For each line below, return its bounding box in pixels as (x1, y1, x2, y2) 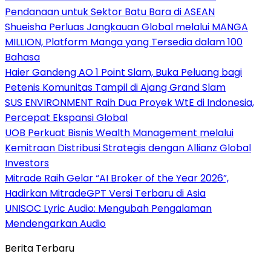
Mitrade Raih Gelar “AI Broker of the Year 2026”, (5, 171, 229, 185)
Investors (5, 155, 49, 170)
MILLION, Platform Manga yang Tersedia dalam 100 (5, 34, 243, 49)
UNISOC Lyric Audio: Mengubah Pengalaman (5, 201, 212, 215)
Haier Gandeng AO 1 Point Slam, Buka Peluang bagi (5, 65, 242, 79)
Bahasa (5, 50, 40, 64)
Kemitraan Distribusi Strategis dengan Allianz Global (5, 140, 251, 155)
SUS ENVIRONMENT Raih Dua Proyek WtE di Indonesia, (5, 95, 254, 109)
